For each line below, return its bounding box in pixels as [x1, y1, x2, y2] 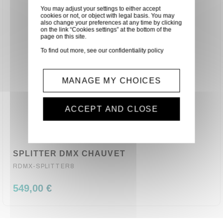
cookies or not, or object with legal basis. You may [40, 12, 175, 19]
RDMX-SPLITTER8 [13, 163, 75, 170]
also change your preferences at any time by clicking [40, 19, 182, 26]
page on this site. [40, 33, 87, 40]
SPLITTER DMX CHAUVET [13, 149, 125, 158]
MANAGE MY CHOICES [62, 76, 161, 85]
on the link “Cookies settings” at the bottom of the [40, 26, 172, 33]
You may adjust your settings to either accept [40, 5, 161, 12]
